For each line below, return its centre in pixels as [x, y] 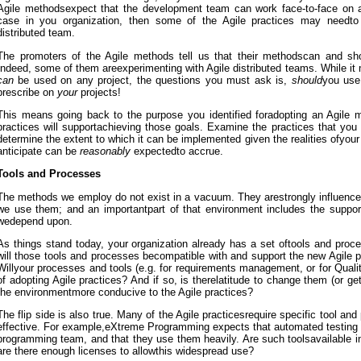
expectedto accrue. [177, 151]
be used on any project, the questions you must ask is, [153, 80]
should [307, 80]
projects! [99, 92]
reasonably [105, 151]
